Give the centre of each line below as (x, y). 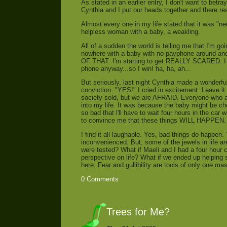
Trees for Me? (138, 211)
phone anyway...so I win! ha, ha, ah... (136, 68)
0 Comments (100, 179)
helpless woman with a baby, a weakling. (141, 31)
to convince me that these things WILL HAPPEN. (154, 121)
